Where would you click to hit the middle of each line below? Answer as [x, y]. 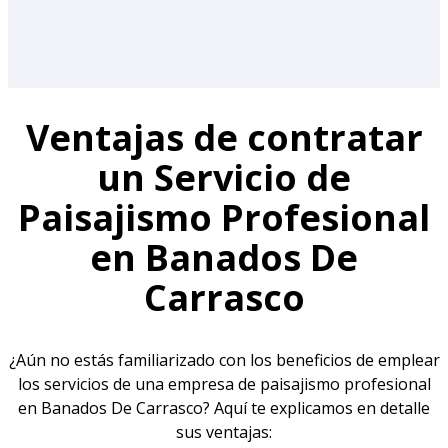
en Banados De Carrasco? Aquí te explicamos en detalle [224, 407]
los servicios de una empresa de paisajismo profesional [224, 383]
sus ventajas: [224, 431]
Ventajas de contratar [224, 137]
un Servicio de [224, 177]
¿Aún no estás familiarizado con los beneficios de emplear [224, 359]
